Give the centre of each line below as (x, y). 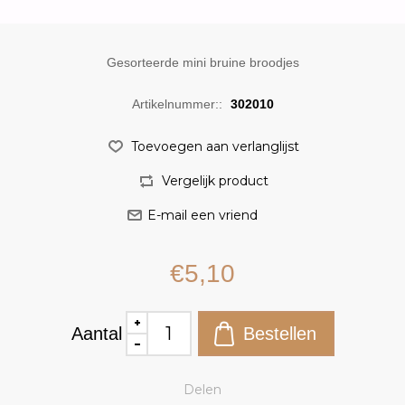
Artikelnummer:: (177, 104)
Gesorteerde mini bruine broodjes (202, 62)
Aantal (96, 334)
